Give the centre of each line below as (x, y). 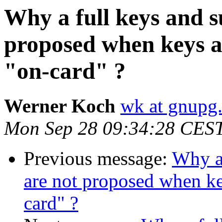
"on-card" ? (65, 71)
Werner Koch (60, 106)
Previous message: (98, 159)
